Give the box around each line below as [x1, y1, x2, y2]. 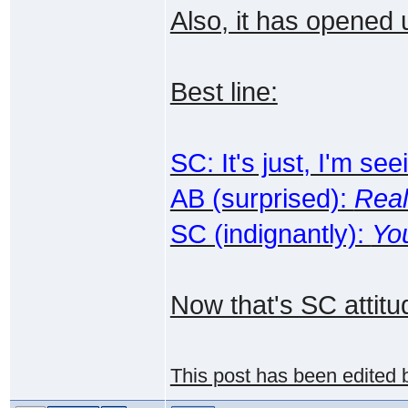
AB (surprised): [169, 183, 354, 213]
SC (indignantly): [169, 219, 372, 249]
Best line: [169, 76, 278, 107]
